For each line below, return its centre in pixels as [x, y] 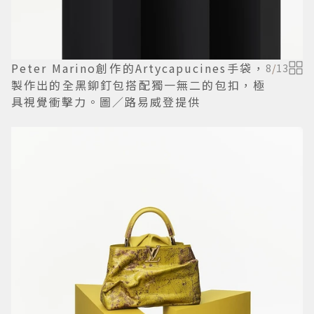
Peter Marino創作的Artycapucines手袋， [138, 68]
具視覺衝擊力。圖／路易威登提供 [106, 101]
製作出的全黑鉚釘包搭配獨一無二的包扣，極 [138, 84]
